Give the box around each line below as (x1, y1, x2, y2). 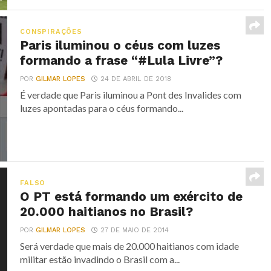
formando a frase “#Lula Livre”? (20, 53, 223, 68)
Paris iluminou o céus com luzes (20, 38, 221, 53)
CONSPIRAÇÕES (20, 28, 82, 36)
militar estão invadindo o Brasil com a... (20, 253, 180, 265)
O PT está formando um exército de (20, 189, 243, 204)
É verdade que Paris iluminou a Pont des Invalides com (20, 89, 242, 100)
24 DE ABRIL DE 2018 (100, 75, 172, 83)
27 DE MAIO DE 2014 (100, 226, 169, 234)
